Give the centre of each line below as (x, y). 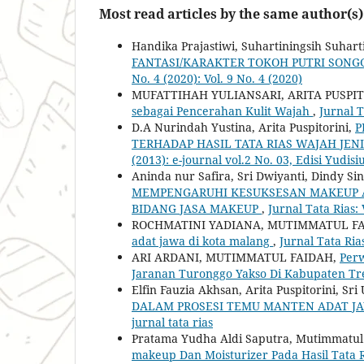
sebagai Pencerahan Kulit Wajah (222, 110)
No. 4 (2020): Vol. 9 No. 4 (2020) (217, 78)
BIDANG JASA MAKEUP (197, 208)
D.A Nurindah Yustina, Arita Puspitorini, (243, 127)
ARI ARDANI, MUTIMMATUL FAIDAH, (236, 257)
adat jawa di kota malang (202, 240)
